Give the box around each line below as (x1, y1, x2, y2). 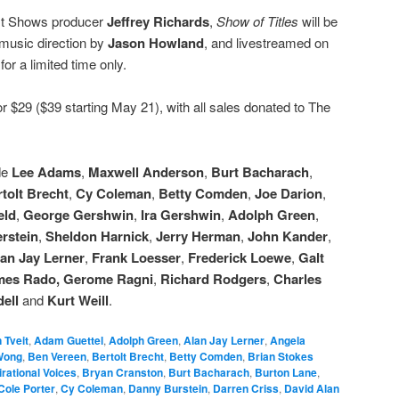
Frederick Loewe (188, 247, 291, 267)
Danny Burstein (128, 380, 208, 396)
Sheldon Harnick (45, 225, 149, 246)
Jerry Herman (156, 225, 240, 246)
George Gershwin (23, 204, 134, 224)
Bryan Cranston (82, 364, 163, 380)
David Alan (284, 380, 339, 396)
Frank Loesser (92, 247, 181, 267)
